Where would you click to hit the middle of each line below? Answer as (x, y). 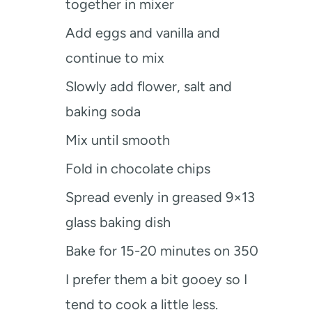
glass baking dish (118, 223)
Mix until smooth (118, 140)
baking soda (103, 112)
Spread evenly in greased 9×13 (160, 197)
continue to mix (115, 58)
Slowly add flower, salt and (149, 87)
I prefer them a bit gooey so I (156, 280)
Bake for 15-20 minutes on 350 (162, 251)
